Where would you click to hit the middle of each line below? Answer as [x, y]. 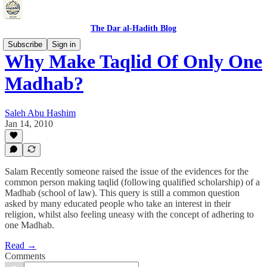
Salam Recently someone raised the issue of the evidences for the [127, 171]
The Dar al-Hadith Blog [133, 28]
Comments [25, 256]
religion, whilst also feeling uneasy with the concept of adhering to [129, 214]
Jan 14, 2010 [29, 123]
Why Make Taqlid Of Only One [133, 62]
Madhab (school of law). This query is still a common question [122, 193]
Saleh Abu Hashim [40, 113]
